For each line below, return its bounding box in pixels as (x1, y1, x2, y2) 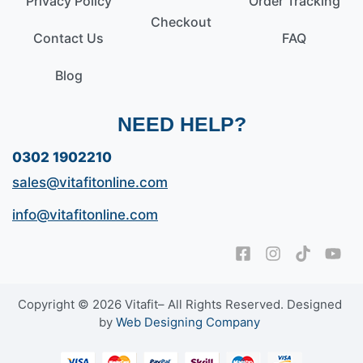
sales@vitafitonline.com (12, 173, 168, 190)
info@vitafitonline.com (12, 207, 158, 224)
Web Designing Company (116, 314, 260, 330)
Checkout (151, 13, 212, 30)
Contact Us (33, 29, 105, 46)
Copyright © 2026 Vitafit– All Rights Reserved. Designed (17, 296, 342, 312)
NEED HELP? (117, 112, 246, 135)
